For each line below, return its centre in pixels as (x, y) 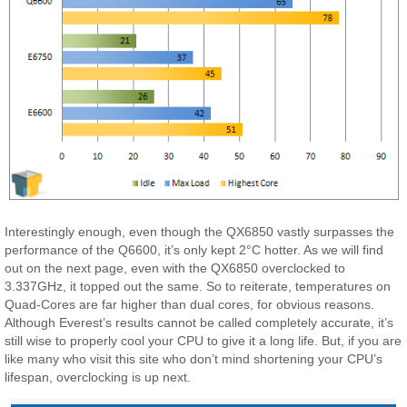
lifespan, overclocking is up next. (98, 377)
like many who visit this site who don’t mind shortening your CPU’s (194, 358)
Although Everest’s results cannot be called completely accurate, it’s (199, 322)
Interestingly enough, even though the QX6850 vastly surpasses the (200, 231)
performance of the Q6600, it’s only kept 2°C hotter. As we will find (194, 249)
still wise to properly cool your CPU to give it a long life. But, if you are (203, 340)
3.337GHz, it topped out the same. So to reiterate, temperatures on (198, 286)
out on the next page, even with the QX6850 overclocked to (175, 268)
